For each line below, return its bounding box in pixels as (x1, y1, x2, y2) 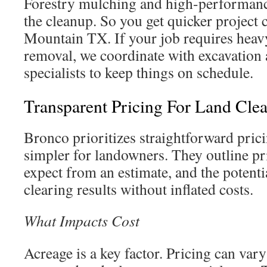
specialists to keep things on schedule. (24, 62, 253, 82)
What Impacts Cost (24, 210, 139, 231)
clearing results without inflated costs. (24, 179, 253, 199)
